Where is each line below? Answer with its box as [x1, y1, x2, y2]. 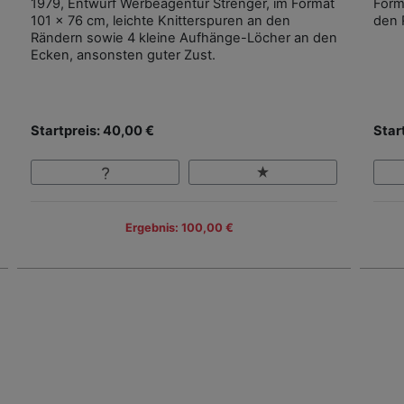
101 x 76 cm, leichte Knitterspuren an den [31, 12, 290, 29]
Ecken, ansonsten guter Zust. [31, 46, 216, 63]
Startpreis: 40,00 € [31, 122, 154, 139]
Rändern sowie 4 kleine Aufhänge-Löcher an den [31, 29, 337, 46]
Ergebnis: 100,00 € [125, 221, 234, 235]
